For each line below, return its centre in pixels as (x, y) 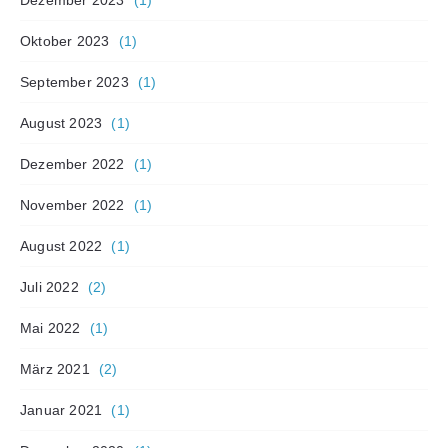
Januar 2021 (61, 409)
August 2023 (61, 122)
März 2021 (55, 368)
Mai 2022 (50, 327)
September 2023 (74, 81)
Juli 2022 (49, 286)
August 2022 (61, 245)
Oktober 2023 (65, 40)
